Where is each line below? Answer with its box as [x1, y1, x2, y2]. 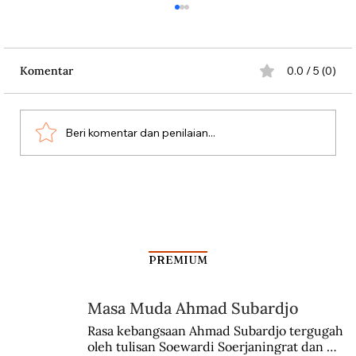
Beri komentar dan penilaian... [65, 125, 215, 140]
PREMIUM [149, 252, 208, 267]
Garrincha [47, 201, 114, 220]
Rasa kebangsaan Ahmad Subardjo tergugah [87, 323, 343, 339]
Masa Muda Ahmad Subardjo [87, 298, 300, 319]
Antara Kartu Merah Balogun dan [47, 183, 266, 202]
